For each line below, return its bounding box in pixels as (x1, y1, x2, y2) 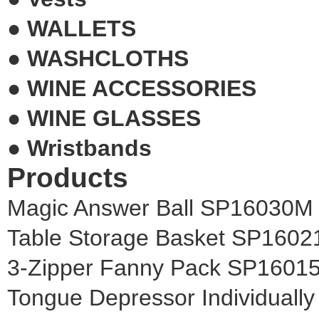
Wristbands (27, 135, 152, 161)
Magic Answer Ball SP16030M (7, 194, 313, 221)
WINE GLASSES (27, 105, 201, 131)
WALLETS (27, 15, 136, 41)
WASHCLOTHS (27, 45, 189, 71)
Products (7, 162, 128, 193)
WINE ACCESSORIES (27, 75, 256, 101)
